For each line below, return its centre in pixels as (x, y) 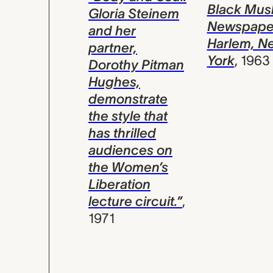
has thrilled (122, 133)
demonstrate (128, 99)
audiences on (130, 150)
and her (112, 31)
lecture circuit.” (135, 201)
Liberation (119, 184)
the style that (128, 116)
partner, (113, 48)
